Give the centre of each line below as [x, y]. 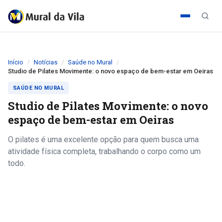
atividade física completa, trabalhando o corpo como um [104, 151]
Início [16, 62]
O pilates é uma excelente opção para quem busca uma [103, 139]
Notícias [46, 62]
